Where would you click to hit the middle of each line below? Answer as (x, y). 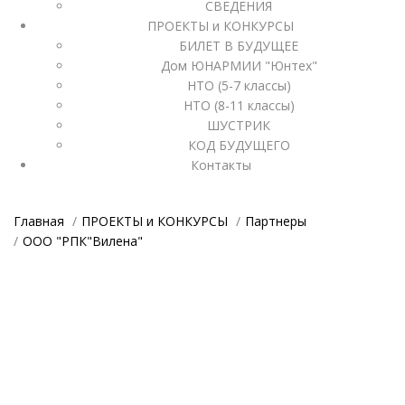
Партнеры (276, 221)
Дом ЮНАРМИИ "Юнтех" (239, 66)
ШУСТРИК (239, 126)
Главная (39, 221)
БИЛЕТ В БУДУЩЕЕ (239, 46)
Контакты (221, 165)
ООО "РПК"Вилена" (83, 241)
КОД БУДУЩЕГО (239, 146)
